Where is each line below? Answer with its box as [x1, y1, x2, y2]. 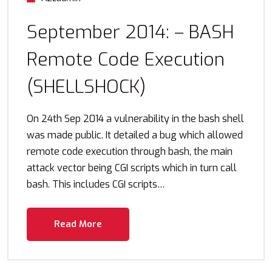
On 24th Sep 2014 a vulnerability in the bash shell [27, 112, 244, 125]
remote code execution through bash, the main [27, 145, 233, 158]
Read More [54, 218, 102, 230]
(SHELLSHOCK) [27, 75, 146, 99]
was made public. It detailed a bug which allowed [27, 129, 243, 141]
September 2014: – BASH [27, 20, 234, 44]
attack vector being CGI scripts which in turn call [27, 161, 237, 174]
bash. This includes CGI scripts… [27, 178, 165, 191]
